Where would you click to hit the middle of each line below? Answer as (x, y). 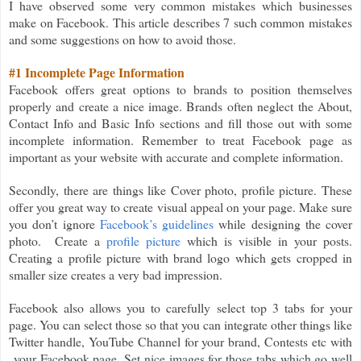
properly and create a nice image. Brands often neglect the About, (180, 106)
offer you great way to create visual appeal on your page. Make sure (180, 206)
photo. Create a (58, 240)
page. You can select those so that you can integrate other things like (180, 324)
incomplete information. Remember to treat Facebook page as (180, 139)
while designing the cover (283, 223)
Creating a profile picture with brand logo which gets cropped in (180, 257)
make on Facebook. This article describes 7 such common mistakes (180, 22)
